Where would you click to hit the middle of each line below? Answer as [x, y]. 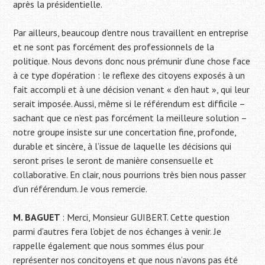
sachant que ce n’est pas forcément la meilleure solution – [130, 118]
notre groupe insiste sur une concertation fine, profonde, [125, 132]
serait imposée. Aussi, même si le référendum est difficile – [129, 104]
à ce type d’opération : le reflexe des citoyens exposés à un [129, 75]
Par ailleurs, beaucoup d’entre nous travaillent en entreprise [131, 33]
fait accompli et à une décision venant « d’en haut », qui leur [132, 90]
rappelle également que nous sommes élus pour [109, 246]
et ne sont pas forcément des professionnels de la [114, 47]
